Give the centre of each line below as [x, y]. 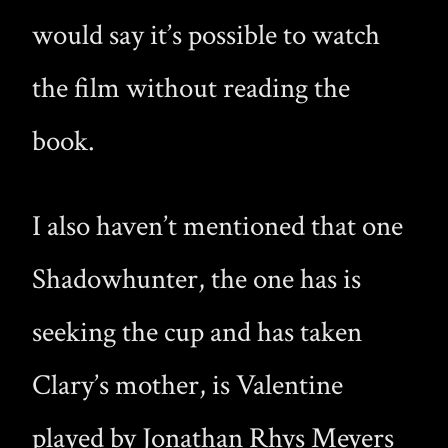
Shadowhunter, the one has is [196, 280]
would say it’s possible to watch [206, 36]
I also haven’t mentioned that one [217, 227]
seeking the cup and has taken [197, 333]
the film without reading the [191, 89]
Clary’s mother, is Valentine [187, 386]
